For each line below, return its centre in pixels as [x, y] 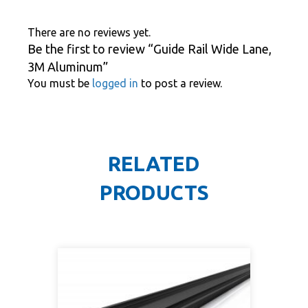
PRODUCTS [154, 193]
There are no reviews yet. [89, 33]
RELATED [154, 164]
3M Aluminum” [68, 67]
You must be [60, 84]
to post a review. [180, 84]
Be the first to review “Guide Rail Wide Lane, [150, 49]
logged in [115, 84]
